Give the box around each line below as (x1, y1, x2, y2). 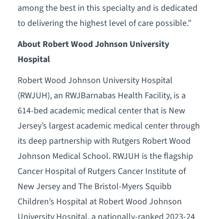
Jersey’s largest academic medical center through (17, 119, 200, 132)
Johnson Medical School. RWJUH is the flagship (17, 150, 193, 162)
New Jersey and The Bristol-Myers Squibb (17, 180, 172, 193)
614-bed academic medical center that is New (17, 104, 185, 117)
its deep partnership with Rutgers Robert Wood (17, 134, 191, 147)
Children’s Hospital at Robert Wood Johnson (17, 195, 182, 208)
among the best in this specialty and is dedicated (17, 2, 197, 15)
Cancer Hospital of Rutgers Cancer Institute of (17, 165, 186, 177)
